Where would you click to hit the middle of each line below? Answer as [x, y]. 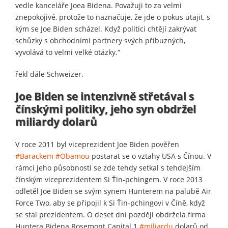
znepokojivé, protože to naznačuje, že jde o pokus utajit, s [113, 17]
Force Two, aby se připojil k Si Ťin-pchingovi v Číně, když [110, 203]
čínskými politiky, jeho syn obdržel [106, 109]
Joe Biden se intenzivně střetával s [105, 96]
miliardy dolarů [56, 121]
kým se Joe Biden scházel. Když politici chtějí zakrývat [106, 28]
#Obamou [73, 156]
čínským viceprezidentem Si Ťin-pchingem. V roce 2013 [109, 179]
